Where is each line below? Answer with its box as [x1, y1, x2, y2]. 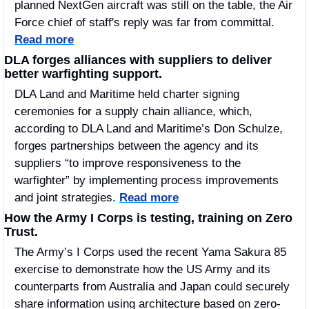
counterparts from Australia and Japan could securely [14, 279, 290, 293]
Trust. [4, 224, 41, 239]
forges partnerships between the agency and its [14, 139, 259, 152]
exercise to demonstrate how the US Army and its [14, 262, 270, 276]
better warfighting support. [4, 66, 162, 81]
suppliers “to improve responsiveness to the [14, 156, 241, 170]
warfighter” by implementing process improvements [14, 173, 279, 187]
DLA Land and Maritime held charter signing [14, 87, 239, 101]
